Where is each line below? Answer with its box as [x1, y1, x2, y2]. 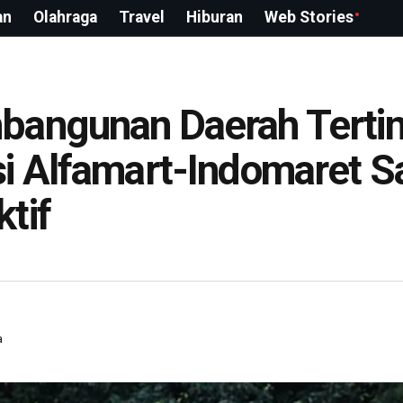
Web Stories [264, 8, 354, 27]
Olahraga [33, 8, 97, 27]
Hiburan [186, 8, 243, 27]
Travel [119, 8, 165, 27]
